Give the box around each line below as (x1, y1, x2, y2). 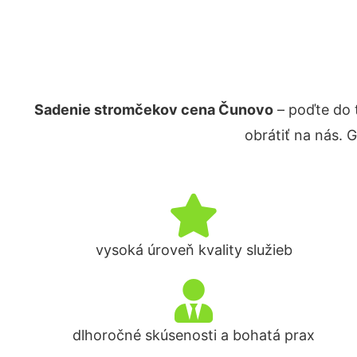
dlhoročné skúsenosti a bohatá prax (73, 327, 316, 343)
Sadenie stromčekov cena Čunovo (33, 101, 273, 118)
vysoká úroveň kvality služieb (95, 241, 292, 258)
